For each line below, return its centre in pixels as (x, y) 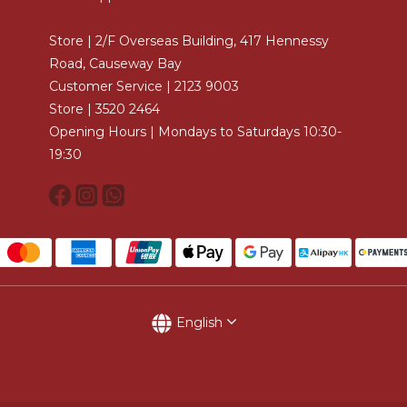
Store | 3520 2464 (104, 109)
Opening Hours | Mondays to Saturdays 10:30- (195, 132)
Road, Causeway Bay (115, 64)
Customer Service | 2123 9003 (144, 86)
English (199, 323)
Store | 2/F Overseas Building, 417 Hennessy (189, 41)
